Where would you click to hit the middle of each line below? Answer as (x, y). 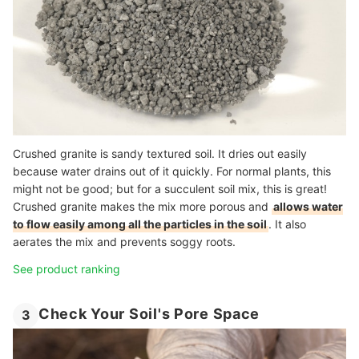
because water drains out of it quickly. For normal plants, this (172, 171)
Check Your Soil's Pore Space (149, 314)
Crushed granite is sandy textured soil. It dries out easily (160, 153)
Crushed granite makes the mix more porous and (142, 206)
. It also (287, 224)
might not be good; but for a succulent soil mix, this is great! (170, 188)
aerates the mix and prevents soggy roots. (124, 241)
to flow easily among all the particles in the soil (140, 224)
